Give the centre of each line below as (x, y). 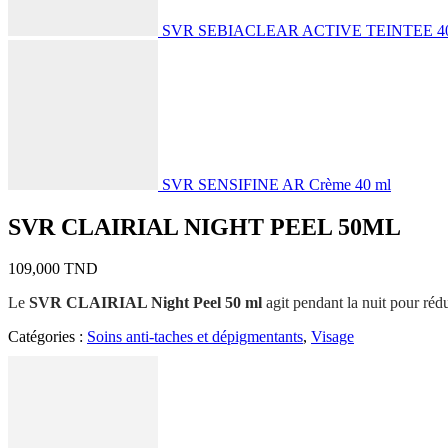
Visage (332, 337)
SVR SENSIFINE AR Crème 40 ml (276, 184)
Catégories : (47, 337)
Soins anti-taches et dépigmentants (195, 337)
